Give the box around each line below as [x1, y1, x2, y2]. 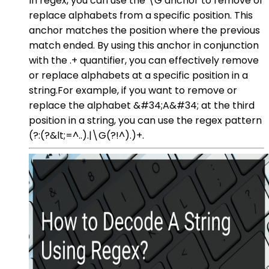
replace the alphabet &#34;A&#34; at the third [29, 98, 255, 112]
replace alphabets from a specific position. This [29, 8, 253, 22]
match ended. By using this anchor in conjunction [29, 38, 259, 52]
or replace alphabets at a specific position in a [29, 68, 248, 82]
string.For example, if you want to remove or [29, 83, 237, 97]
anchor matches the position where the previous [29, 23, 260, 37]
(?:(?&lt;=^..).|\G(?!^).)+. [29, 128, 144, 142]
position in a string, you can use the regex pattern [29, 113, 262, 127]
